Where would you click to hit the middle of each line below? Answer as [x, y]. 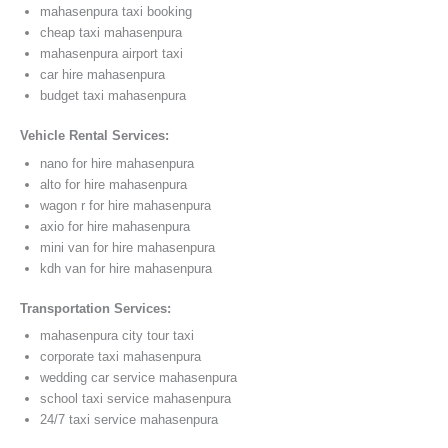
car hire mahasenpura [102, 75]
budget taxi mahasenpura [113, 96]
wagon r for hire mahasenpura [125, 205]
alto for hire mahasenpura [113, 184]
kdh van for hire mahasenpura [126, 268]
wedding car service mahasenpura [138, 378]
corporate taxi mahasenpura [120, 357]
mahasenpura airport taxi [111, 54]
